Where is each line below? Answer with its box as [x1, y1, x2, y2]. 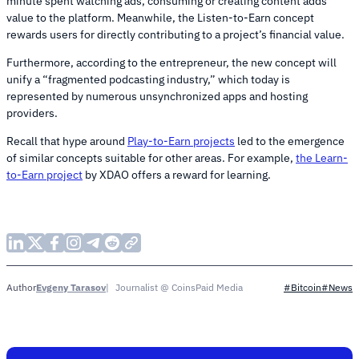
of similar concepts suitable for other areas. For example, [6, 151, 296, 166]
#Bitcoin [284, 281, 321, 294]
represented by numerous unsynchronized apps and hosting [6, 89, 308, 104]
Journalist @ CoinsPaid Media [115, 280, 243, 293]
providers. [6, 106, 60, 121]
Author [6, 281, 36, 294]
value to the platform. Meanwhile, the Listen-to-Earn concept [6, 10, 314, 26]
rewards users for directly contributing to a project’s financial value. [6, 27, 347, 42]
